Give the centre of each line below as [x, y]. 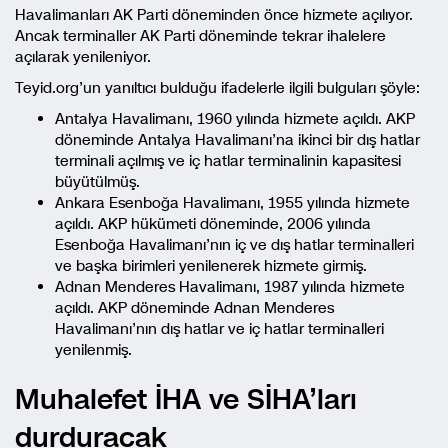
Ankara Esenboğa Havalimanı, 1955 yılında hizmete [232, 203]
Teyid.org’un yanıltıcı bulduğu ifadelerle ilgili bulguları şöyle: [217, 88]
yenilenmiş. [93, 350]
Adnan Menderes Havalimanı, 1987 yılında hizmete [230, 287]
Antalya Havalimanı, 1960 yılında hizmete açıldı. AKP [235, 119]
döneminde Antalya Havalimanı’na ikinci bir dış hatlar [237, 140]
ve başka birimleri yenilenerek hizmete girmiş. [211, 266]
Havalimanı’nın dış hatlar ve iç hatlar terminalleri [219, 329]
